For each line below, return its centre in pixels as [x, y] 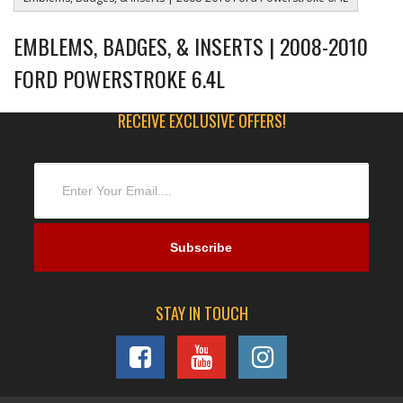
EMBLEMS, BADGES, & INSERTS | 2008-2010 [191, 46]
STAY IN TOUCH [201, 313]
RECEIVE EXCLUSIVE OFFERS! [201, 121]
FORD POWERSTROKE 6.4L [119, 79]
